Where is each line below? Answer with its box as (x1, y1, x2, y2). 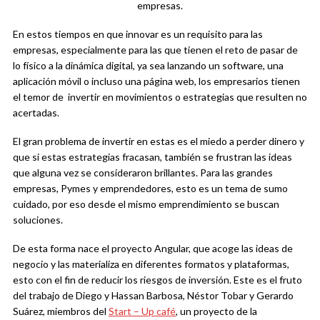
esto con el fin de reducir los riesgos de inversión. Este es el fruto (13, 274, 302, 286)
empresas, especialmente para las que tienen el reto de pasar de (13, 44, 298, 56)
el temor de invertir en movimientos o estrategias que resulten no (13, 91, 307, 104)
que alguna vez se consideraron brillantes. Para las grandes (13, 166, 273, 179)
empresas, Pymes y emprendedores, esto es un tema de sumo (13, 182, 288, 195)
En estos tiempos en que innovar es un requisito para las (13, 28, 263, 41)
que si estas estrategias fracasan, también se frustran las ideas (13, 151, 292, 164)
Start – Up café (109, 305, 176, 318)
